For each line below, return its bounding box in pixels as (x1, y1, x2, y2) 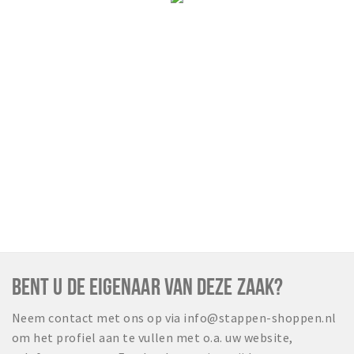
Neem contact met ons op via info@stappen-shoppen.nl (12, 310, 337, 326)
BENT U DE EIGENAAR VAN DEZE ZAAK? (12, 273, 283, 299)
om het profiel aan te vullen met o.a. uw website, (12, 330, 293, 346)
